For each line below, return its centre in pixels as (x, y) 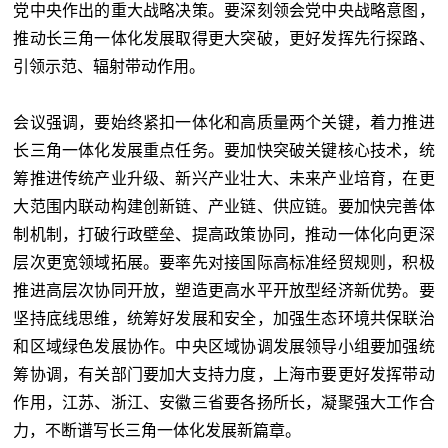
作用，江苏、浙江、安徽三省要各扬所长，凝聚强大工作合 (224, 403)
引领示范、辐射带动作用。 (109, 67)
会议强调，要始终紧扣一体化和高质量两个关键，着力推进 (224, 123)
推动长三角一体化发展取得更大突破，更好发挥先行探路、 (224, 39)
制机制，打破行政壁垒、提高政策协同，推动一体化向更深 (224, 235)
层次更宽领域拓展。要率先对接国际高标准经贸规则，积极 (224, 263)
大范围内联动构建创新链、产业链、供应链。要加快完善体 (224, 207)
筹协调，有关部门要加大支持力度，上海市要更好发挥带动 (224, 375)
